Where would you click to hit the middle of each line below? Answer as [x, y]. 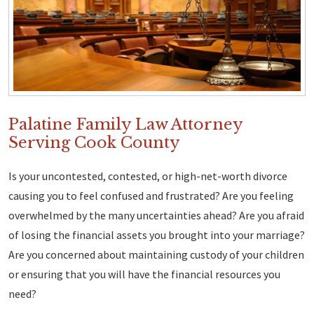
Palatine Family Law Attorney [125, 125]
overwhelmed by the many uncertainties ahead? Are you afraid [156, 216]
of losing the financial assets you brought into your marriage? [157, 235]
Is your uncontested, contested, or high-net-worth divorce [148, 176]
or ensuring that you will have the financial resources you [144, 274]
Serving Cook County [94, 143]
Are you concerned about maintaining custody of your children [156, 255]
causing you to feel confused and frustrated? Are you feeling [151, 196]
